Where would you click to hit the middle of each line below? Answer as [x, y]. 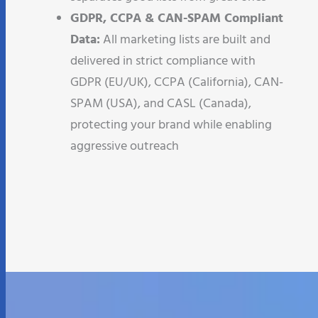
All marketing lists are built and [185, 32]
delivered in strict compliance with [163, 53]
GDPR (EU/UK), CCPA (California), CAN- [177, 75]
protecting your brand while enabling [171, 117]
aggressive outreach [125, 138]
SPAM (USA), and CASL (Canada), [161, 96]
